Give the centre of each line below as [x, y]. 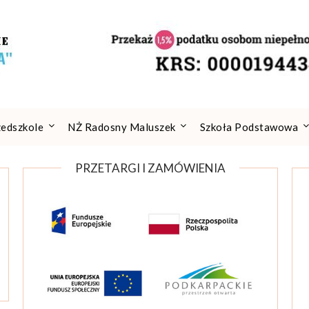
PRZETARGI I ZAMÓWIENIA [151, 168]
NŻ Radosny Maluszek [122, 127]
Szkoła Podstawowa [249, 127]
